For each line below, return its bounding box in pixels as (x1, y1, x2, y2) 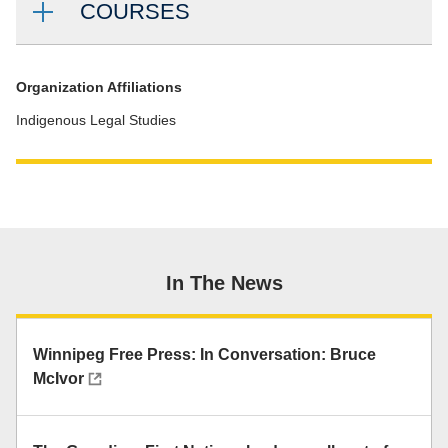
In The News (165, 272, 283, 294)
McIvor (33, 370, 84, 387)
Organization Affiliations (16, 79, 182, 95)
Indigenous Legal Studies (16, 112, 176, 128)
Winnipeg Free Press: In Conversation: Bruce (33, 346, 376, 363)
